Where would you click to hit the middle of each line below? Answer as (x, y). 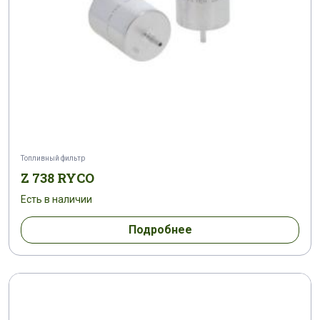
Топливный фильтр (53, 159)
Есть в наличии (56, 200)
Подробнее (160, 230)
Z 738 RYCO (57, 178)
